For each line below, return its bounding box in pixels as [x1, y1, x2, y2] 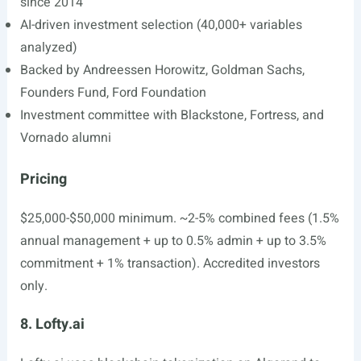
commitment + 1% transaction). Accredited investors [19, 254, 320, 273]
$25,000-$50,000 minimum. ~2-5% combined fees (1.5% [19, 209, 339, 228]
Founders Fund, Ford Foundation [19, 83, 206, 102]
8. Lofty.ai [19, 313, 85, 335]
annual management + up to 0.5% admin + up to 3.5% [19, 231, 326, 251]
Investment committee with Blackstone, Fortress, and [19, 106, 324, 125]
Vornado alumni [19, 128, 111, 147]
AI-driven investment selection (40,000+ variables [19, 15, 302, 35]
